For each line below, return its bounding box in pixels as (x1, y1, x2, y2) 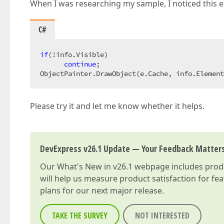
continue (64, 59, 96, 68)
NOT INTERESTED (135, 210, 189, 221)
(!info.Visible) (48, 50, 116, 59)
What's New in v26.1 (57, 161, 132, 172)
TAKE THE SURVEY (52, 210, 107, 221)
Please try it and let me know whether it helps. (30, 100, 204, 111)
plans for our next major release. (40, 185, 164, 196)
